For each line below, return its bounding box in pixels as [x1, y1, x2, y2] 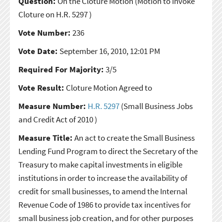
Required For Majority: [18, 63, 106, 75]
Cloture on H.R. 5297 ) [18, 8, 92, 20]
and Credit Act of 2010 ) [18, 113, 97, 125]
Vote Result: [18, 82, 66, 93]
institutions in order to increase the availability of [18, 172, 187, 183]
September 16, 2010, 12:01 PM [59, 45, 160, 56]
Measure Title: [18, 132, 74, 143]
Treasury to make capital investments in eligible [18, 159, 182, 170]
